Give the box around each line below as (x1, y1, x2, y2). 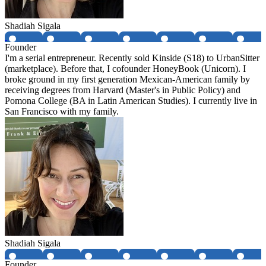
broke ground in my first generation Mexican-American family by (5, 74, 250, 85)
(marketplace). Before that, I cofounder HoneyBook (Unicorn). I (5, 64, 246, 74)
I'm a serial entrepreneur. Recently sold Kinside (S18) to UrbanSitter (5, 53, 259, 64)
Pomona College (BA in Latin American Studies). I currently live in (5, 96, 257, 106)
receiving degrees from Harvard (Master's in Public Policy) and (5, 85, 240, 96)
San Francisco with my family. (5, 106, 119, 117)
